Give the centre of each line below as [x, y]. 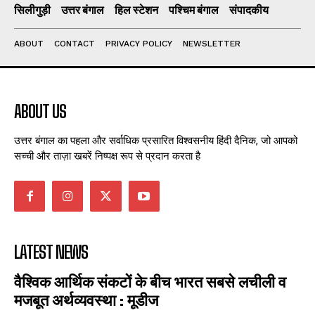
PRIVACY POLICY [139, 44]
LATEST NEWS [51, 252]
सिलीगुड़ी [32, 10]
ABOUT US [40, 112]
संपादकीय [249, 10]
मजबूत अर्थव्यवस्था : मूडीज [86, 300]
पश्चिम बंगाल [194, 10]
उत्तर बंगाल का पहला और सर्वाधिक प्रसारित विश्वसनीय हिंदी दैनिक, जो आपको [156, 140]
